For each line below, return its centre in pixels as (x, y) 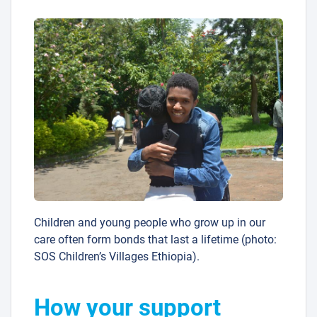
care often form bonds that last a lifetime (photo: (155, 240)
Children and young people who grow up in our (150, 223)
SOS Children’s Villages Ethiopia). (117, 257)
